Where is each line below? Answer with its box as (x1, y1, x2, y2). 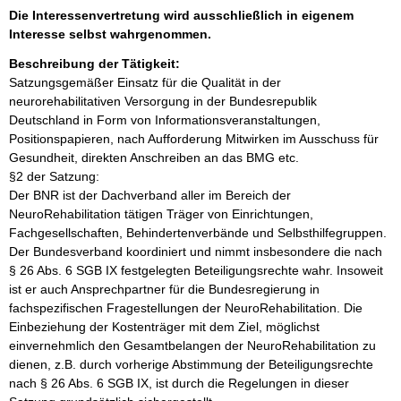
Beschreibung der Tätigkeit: (9, 56, 180, 71)
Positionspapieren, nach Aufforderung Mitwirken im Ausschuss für (9, 132, 382, 146)
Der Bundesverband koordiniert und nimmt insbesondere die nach (9, 244, 386, 259)
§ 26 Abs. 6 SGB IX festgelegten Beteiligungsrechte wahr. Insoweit (9, 263, 387, 277)
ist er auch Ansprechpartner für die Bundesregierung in (9, 282, 323, 296)
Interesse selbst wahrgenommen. (9, 27, 211, 41)
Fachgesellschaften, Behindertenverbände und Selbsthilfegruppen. (9, 226, 390, 240)
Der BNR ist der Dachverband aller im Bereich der (9, 188, 294, 202)
